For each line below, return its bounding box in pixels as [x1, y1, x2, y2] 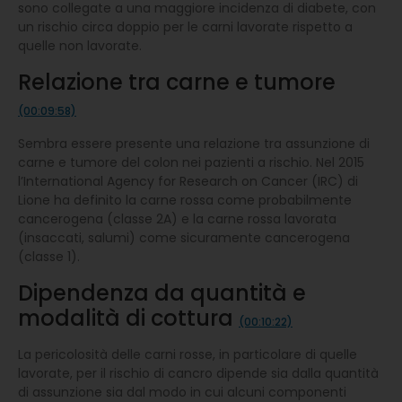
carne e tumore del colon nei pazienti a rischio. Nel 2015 [18, 153, 364, 171]
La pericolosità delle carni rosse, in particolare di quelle [18, 345, 357, 363]
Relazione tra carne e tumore [18, 66, 336, 97]
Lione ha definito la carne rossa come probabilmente [18, 190, 352, 209]
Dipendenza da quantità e [18, 277, 306, 308]
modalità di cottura [18, 302, 239, 333]
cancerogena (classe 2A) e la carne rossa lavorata [18, 209, 336, 228]
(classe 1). [18, 247, 80, 266]
